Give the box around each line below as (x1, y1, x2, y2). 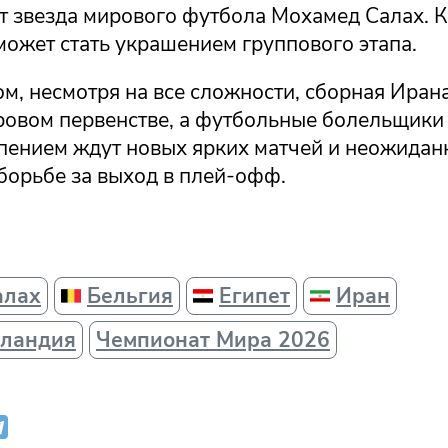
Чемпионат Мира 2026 (96, 326, 330, 355)
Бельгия (87, 282, 173, 311)
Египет (219, 282, 290, 311)
